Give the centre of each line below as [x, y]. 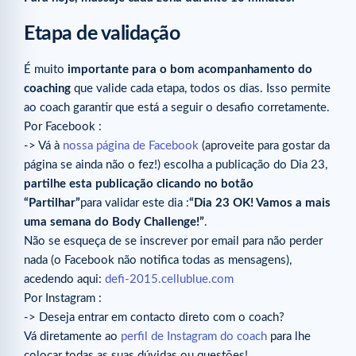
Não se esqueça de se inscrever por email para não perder [173, 242]
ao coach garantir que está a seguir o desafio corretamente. [177, 108]
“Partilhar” [52, 203]
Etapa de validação [102, 34]
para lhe [289, 337]
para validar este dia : [135, 203]
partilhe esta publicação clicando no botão [139, 184]
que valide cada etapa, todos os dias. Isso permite [201, 89]
